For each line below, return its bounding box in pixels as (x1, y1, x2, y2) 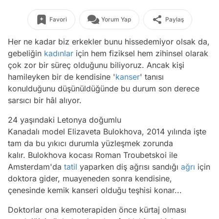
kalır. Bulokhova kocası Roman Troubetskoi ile (8, 150, 177, 160)
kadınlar (44, 48, 73, 58)
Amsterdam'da (8, 162, 64, 172)
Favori (49, 16, 67, 23)
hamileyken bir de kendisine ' (8, 72, 115, 82)
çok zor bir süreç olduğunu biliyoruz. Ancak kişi (8, 60, 184, 70)
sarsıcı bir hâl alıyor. (8, 95, 84, 105)
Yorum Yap (101, 16, 131, 23)
